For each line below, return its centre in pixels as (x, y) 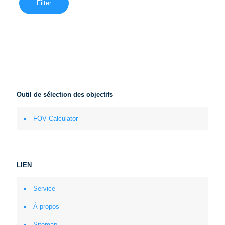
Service (44, 189)
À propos (46, 207)
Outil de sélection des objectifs (65, 95)
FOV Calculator (55, 118)
